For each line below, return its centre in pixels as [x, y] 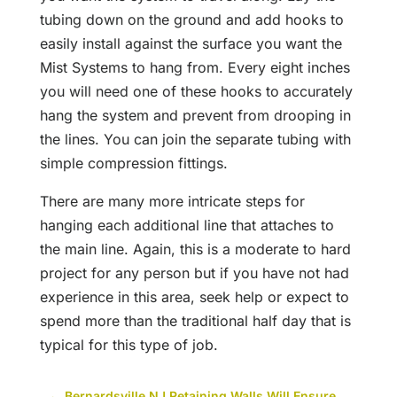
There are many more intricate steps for [172, 202]
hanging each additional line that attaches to [187, 226]
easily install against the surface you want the [191, 44]
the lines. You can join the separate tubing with [195, 140]
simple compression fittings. [133, 163]
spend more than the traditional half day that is [195, 321]
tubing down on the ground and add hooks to [191, 20]
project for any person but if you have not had [194, 273]
